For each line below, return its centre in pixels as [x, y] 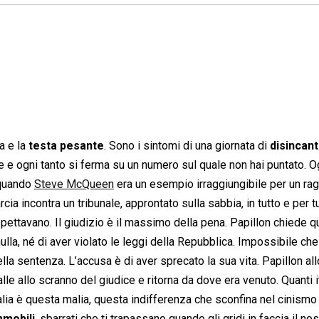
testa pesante [66, 145]
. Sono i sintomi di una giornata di [187, 145]
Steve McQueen [74, 184]
